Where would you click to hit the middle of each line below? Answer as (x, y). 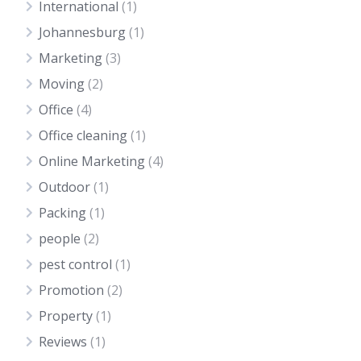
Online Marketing (92, 161)
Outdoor (64, 187)
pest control (75, 264)
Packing (62, 213)
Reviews (63, 342)
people (60, 239)
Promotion (71, 290)
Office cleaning (83, 135)
